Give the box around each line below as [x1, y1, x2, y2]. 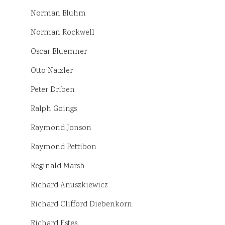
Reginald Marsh [31, 161, 85, 173]
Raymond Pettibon [31, 142, 96, 154]
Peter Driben [31, 84, 75, 96]
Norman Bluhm [31, 8, 86, 20]
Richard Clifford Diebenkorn [31, 199, 132, 211]
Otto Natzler [31, 65, 73, 77]
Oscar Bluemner [31, 46, 87, 58]
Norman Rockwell [31, 27, 94, 39]
